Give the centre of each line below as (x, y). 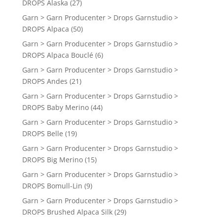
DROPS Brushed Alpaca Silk (67, 212)
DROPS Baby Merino (55, 108)
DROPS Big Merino (52, 160)
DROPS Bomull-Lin (52, 186)
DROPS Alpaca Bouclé (57, 55)
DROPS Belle (42, 134)
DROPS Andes (45, 81)
